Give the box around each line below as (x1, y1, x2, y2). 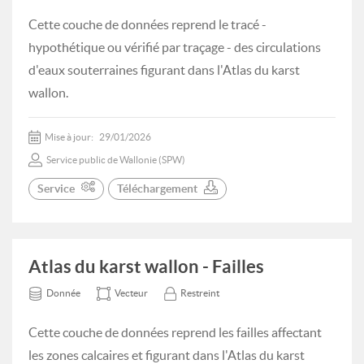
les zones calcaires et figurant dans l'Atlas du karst (28, 348, 305, 362)
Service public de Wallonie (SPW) (46, 154, 185, 165)
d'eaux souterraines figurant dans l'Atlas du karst (28, 63, 300, 77)
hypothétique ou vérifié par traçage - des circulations (28, 40, 321, 54)
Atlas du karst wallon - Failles (28, 256, 264, 276)
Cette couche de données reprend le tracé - (28, 17, 266, 32)
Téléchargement (117, 182, 197, 195)
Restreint (180, 288, 219, 298)
